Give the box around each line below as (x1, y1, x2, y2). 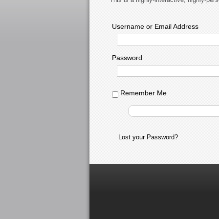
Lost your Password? (118, 133, 178, 141)
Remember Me (118, 89, 167, 97)
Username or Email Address (112, 22, 198, 31)
